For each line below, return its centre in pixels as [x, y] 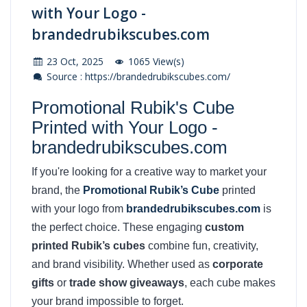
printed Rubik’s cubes [88, 246]
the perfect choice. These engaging [118, 227]
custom [224, 227]
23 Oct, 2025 [74, 61]
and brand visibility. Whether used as [122, 264]
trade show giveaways [127, 283]
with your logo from [79, 209]
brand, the [57, 190]
